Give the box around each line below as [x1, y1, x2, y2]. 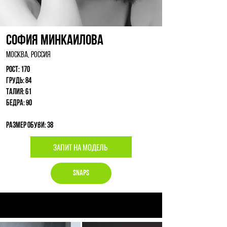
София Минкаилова [6, 33, 103, 48]
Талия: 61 [6, 88, 31, 96]
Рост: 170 [6, 66, 30, 74]
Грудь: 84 [6, 77, 31, 85]
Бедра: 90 [6, 99, 32, 107]
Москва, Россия [6, 51, 51, 59]
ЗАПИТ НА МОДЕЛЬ [53, 141, 107, 153]
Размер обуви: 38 [6, 122, 53, 130]
